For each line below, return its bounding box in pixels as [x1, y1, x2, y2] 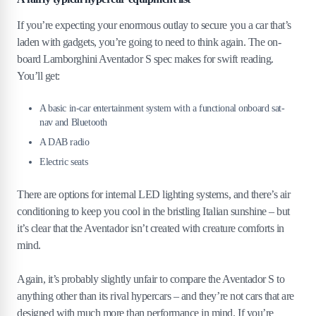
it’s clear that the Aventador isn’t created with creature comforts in [17, 222, 284, 235]
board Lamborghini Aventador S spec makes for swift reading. [17, 53, 274, 66]
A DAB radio [39, 137, 90, 148]
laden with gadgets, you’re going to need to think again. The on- [17, 36, 281, 49]
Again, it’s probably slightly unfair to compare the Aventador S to [17, 273, 285, 286]
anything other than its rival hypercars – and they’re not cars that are [17, 290, 294, 303]
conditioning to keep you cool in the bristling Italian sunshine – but [17, 205, 290, 218]
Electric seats [39, 157, 88, 168]
